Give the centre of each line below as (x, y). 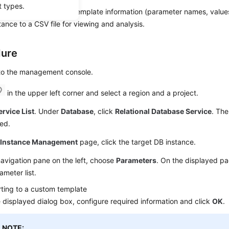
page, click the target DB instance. (137, 142)
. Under (48, 111)
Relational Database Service (164, 111)
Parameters (136, 160)
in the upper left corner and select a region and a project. (102, 93)
